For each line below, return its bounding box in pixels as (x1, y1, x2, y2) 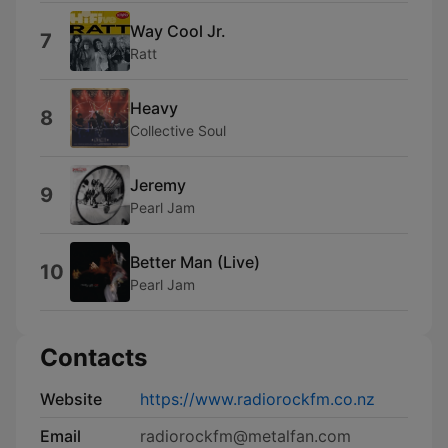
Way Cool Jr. (130, 20, 226, 41)
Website (40, 389, 102, 409)
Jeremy (130, 174, 186, 195)
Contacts (40, 343, 147, 372)
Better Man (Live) (130, 251, 260, 272)
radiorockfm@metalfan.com (140, 426, 351, 446)
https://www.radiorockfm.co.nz (140, 389, 375, 409)
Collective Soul (130, 121, 226, 139)
